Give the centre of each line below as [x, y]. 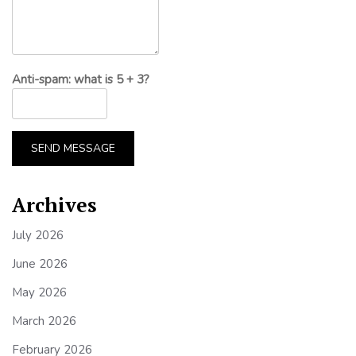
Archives [54, 204]
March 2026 [44, 321]
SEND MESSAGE [73, 148]
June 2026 [40, 263]
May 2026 [39, 292]
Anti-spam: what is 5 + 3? [81, 79]
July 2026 [38, 235]
